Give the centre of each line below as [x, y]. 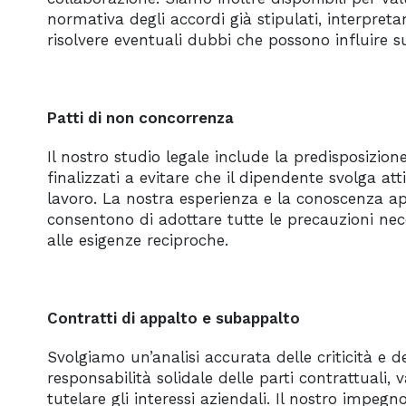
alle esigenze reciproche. [138, 240]
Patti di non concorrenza [140, 118]
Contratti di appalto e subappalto [174, 318]
